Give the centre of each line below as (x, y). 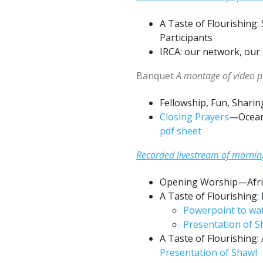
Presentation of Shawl (208, 252)
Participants (186, 38)
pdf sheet (181, 131)
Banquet (156, 76)
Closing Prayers (194, 117)
